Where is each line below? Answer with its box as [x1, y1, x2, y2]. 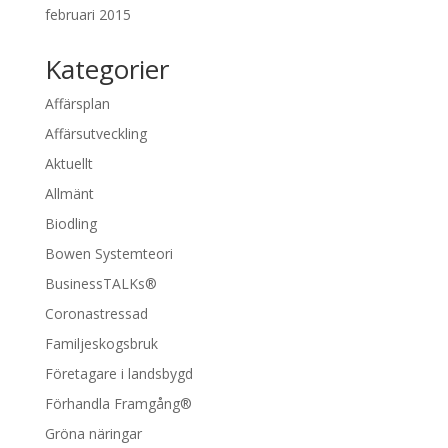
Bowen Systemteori [44, 243, 173, 263]
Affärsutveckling [44, 123, 147, 143]
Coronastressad [44, 303, 148, 323]
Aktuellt [44, 153, 93, 173]
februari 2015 [44, 4, 131, 24]
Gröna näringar [44, 423, 142, 443]
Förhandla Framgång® [44, 393, 192, 413]
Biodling [44, 213, 97, 233]
